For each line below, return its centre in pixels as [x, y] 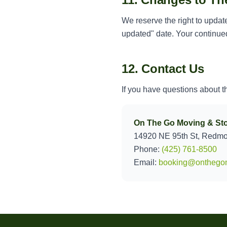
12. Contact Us [163, 69]
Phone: [148, 149]
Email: [146, 162]
